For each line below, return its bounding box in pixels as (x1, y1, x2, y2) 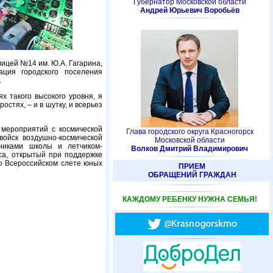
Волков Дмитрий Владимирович (131, 144, 248, 153)
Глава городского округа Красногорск (126, 127, 253, 136)
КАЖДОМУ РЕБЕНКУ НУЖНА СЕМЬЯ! (122, 195, 257, 204)
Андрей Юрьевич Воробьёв (140, 6, 239, 15)
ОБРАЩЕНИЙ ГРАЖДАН (147, 171, 236, 179)
